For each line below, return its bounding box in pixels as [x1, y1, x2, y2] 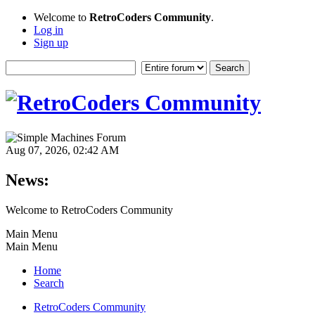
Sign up [34, 37, 68, 49]
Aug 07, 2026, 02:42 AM [6, 143, 119, 156]
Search [34, 276, 64, 289]
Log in [34, 24, 63, 36]
